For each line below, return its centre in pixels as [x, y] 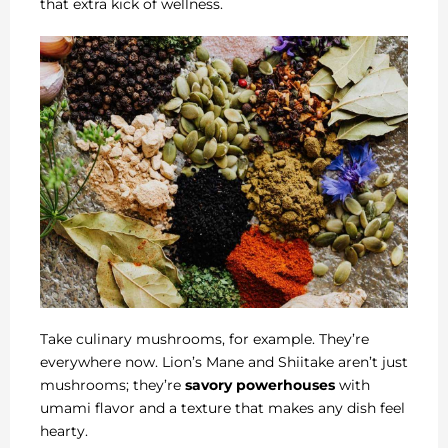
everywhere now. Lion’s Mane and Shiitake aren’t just [224, 362]
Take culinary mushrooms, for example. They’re [204, 339]
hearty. [64, 431]
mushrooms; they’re [112, 385]
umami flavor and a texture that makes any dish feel [222, 408]
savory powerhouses [260, 385]
